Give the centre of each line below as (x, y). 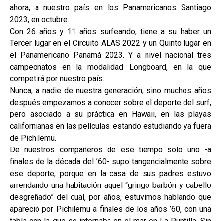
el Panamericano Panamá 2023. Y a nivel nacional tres (110, 55)
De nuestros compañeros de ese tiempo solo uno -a (110, 150)
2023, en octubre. (39, 20)
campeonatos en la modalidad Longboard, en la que (110, 67)
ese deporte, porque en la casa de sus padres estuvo (110, 174)
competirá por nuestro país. (57, 79)
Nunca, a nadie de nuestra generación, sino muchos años (110, 91)
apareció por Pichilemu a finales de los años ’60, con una (110, 209)
